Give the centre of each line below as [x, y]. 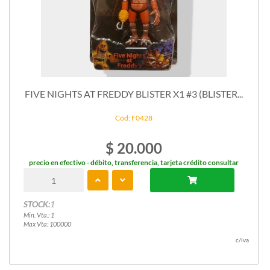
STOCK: [36, 204]
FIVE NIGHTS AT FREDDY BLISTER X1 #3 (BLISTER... [134, 93]
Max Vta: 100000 [47, 224]
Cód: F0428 [134, 118]
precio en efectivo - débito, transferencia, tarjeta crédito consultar [134, 163]
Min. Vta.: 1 [39, 215]
